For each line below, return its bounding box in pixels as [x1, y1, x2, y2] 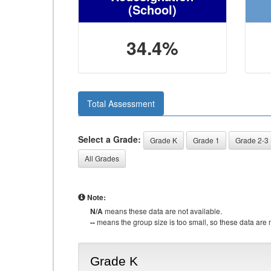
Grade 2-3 [235, 135, 269, 145]
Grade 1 [193, 135, 220, 145]
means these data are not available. [103, 206, 222, 216]
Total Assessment [87, 97, 155, 109]
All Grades [85, 153, 119, 163]
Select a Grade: [78, 132, 141, 145]
